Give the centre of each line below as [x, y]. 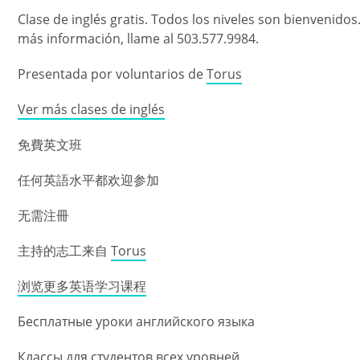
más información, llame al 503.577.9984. [138, 38]
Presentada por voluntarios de [112, 74]
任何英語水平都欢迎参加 [88, 180]
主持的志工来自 [64, 250]
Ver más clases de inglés [91, 109]
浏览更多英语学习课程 [82, 286]
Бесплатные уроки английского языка [136, 321]
